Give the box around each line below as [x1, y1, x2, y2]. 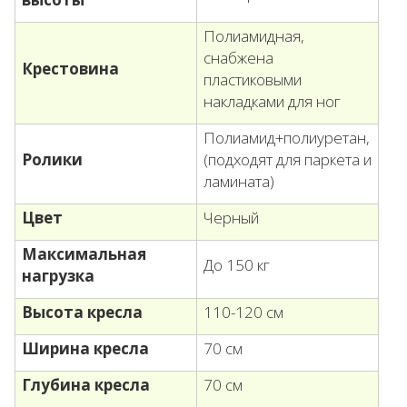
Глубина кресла [22, 374, 150, 396]
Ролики [22, 149, 83, 171]
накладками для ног [203, 91, 341, 113]
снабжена [203, 47, 273, 69]
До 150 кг [203, 254, 270, 276]
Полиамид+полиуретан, [203, 127, 370, 149]
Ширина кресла [22, 338, 149, 360]
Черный [203, 207, 259, 229]
